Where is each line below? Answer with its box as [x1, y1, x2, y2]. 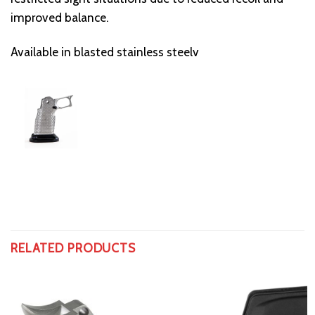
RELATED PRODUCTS [11, 240, 136, 255]
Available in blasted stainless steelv [11, 44, 199, 60]
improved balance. [11, 9, 108, 25]
